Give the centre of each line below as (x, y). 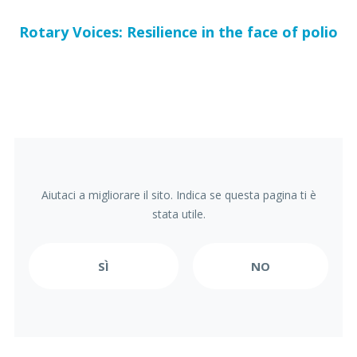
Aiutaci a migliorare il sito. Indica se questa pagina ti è (178, 195)
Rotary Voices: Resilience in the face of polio (178, 32)
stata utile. (178, 214)
